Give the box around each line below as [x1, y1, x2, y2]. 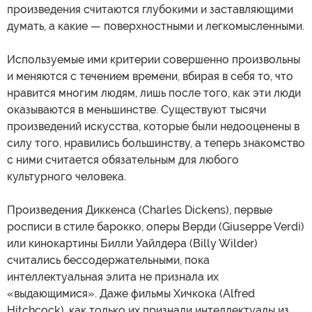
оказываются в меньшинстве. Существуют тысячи [7, 103, 266, 117]
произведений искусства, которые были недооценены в [7, 120, 299, 134]
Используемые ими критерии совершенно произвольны [7, 53, 300, 67]
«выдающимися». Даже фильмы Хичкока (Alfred [7, 287, 255, 301]
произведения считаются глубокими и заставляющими [7, 3, 293, 17]
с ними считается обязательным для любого [7, 153, 239, 167]
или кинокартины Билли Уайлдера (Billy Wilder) [7, 237, 258, 251]
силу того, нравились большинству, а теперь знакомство [7, 136, 305, 150]
